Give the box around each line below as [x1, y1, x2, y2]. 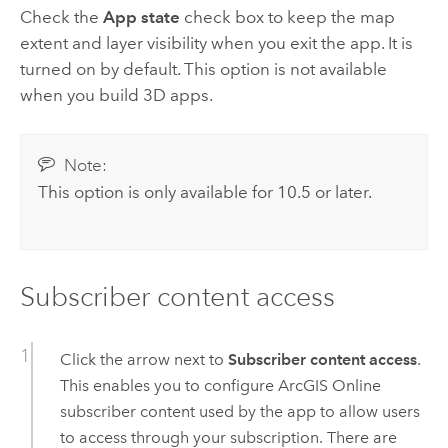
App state [102, 6, 180, 27]
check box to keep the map [179, 6, 395, 27]
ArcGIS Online [277, 375, 381, 395]
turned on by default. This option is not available [19, 58, 387, 79]
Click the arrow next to [59, 349, 228, 369]
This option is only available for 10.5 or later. [38, 182, 373, 203]
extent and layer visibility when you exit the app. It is [19, 32, 413, 53]
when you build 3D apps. [19, 84, 213, 105]
